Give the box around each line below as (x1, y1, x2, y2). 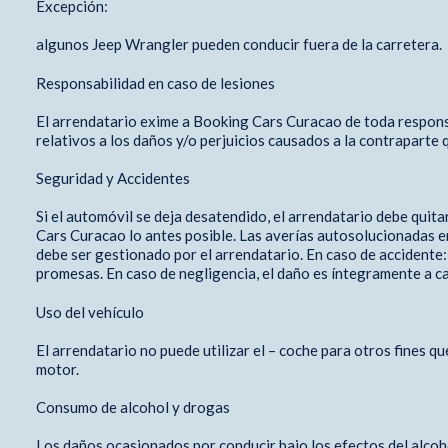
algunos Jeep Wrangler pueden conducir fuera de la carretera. (35, 34, 442, 53)
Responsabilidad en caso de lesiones (35, 73, 278, 92)
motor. (35, 359, 82, 378)
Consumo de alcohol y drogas (35, 397, 233, 416)
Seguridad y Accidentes (35, 168, 190, 187)
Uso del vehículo (35, 302, 147, 321)
